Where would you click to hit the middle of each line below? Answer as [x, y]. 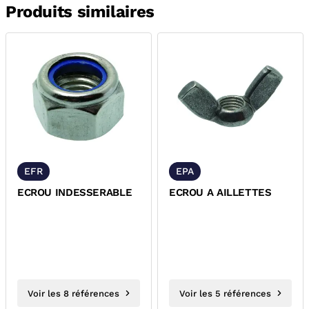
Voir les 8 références [73, 293]
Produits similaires [80, 12]
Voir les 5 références [225, 293]
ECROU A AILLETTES [239, 192]
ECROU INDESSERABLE [75, 192]
